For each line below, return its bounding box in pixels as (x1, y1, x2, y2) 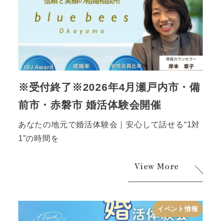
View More (134, 160, 180, 172)
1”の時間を (18, 134, 59, 143)
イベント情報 (157, 205, 198, 213)
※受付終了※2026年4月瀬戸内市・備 (18, 81, 200, 93)
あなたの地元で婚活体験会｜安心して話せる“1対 (18, 120, 200, 129)
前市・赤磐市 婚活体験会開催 (18, 99, 161, 110)
